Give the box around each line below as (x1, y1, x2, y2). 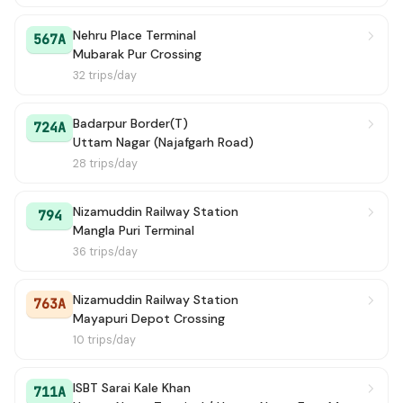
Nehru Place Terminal (73, 27, 196, 43)
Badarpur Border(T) (73, 115, 188, 131)
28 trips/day (73, 157, 138, 171)
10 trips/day (73, 333, 136, 347)
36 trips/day (73, 245, 138, 259)
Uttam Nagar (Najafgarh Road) (73, 134, 254, 150)
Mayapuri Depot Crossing (73, 310, 225, 327)
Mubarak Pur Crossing (73, 46, 201, 62)
